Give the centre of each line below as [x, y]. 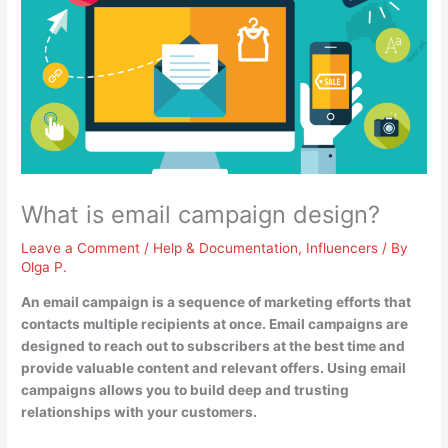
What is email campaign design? [201, 215]
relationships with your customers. [139, 412]
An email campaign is [94, 302]
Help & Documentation [226, 248]
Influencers [342, 248]
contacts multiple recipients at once [142, 324]
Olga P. [44, 267]
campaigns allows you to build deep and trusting [185, 390]
